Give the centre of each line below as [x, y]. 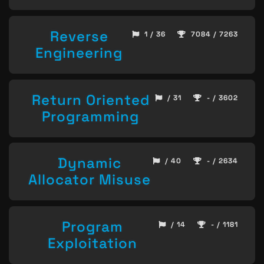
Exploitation [92, 243]
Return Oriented [90, 100]
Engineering [79, 52]
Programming [90, 116]
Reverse [79, 36]
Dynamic [89, 163]
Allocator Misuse [89, 180]
